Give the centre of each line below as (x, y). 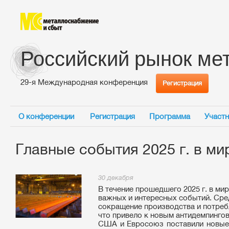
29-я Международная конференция (84, 82)
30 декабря (116, 178)
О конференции (46, 116)
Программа (170, 116)
